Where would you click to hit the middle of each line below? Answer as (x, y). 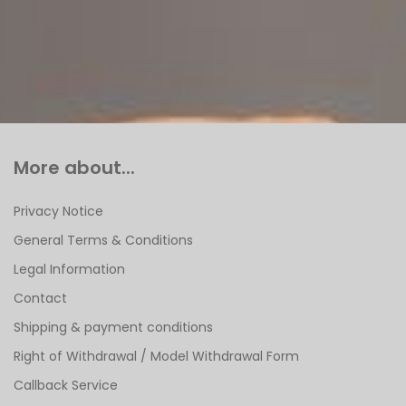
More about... (74, 168)
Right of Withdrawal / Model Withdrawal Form (156, 356)
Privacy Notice (58, 211)
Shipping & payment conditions (113, 327)
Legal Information (69, 269)
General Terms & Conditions (103, 240)
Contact (40, 298)
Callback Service (66, 385)
